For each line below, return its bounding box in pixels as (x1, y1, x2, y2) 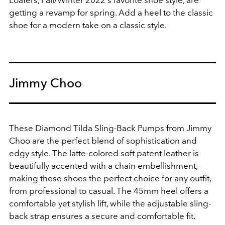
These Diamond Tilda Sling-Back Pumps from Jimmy (9, 123, 211, 134)
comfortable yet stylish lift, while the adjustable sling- (9, 198, 211, 209)
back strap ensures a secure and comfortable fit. (9, 211, 195, 221)
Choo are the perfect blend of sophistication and (9, 136, 197, 146)
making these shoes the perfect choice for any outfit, (9, 173, 211, 184)
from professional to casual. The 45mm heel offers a (9, 186, 208, 196)
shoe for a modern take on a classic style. (9, 20, 167, 31)
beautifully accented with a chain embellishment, (9, 161, 197, 171)
